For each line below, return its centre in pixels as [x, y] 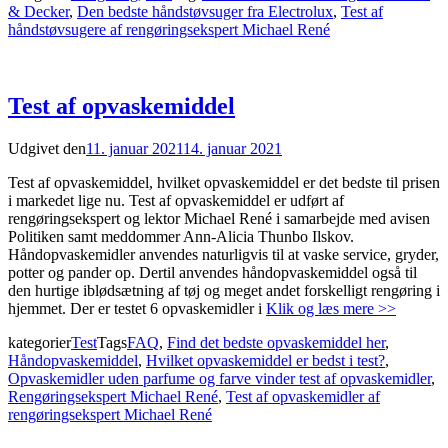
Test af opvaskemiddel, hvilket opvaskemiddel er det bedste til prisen [224, 182]
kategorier [39, 342]
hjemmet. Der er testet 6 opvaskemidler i [137, 308]
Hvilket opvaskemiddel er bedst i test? [265, 360]
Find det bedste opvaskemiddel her [276, 342]
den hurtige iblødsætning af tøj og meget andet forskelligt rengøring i [224, 290]
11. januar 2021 [134, 148]
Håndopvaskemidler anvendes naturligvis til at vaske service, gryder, [223, 254]
